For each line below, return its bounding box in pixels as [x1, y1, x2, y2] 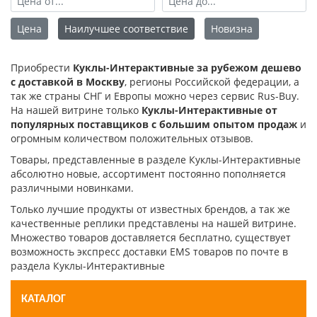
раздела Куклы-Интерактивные [11, 259, 165, 273]
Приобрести [11, 61, 73, 75]
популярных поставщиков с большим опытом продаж [11, 117, 297, 132]
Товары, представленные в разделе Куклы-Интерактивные [11, 153, 301, 167]
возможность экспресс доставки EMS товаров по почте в [11, 245, 288, 259]
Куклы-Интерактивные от [142, 103, 277, 117]
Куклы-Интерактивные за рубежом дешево [73, 61, 301, 75]
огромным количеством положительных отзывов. [11, 132, 253, 146]
